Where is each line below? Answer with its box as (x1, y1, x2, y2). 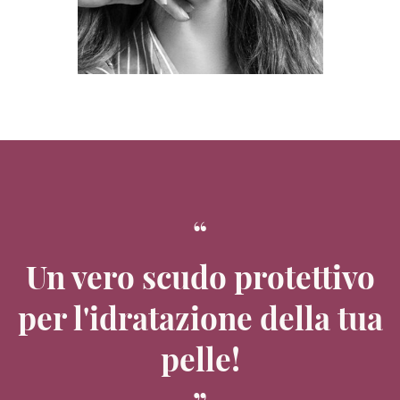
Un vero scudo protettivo (25, 255, 375, 297)
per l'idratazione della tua (17, 296, 383, 338)
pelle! (160, 337, 240, 379)
